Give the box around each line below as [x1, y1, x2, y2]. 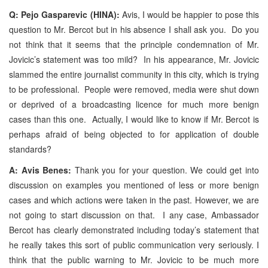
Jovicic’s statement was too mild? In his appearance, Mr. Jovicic [9, 53, 259, 65]
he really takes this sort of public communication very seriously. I [9, 238, 259, 251]
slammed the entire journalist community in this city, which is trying [9, 68, 259, 80]
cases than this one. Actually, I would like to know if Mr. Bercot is [9, 112, 259, 125]
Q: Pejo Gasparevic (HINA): [9, 8, 122, 20]
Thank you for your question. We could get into [71, 163, 260, 176]
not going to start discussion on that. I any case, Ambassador [9, 208, 259, 221]
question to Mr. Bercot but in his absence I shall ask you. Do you [9, 23, 259, 35]
